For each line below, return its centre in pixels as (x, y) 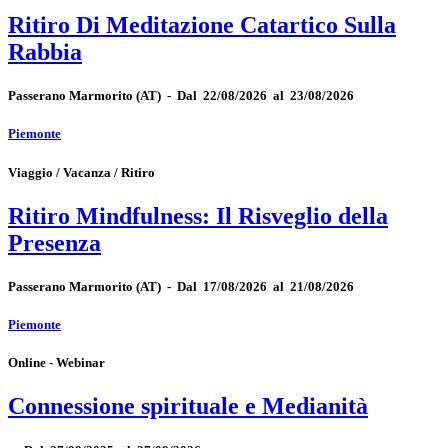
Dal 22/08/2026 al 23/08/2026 (265, 96)
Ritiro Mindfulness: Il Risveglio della (198, 215)
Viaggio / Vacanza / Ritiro (81, 172)
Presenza (54, 242)
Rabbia (45, 52)
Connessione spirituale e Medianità (188, 406)
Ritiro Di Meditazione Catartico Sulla (202, 25)
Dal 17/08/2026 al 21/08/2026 (265, 286)
